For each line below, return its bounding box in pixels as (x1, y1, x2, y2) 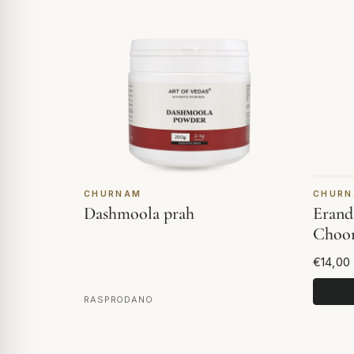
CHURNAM (84, 189, 142, 200)
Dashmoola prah (84, 203, 194, 224)
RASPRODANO (84, 293, 153, 305)
